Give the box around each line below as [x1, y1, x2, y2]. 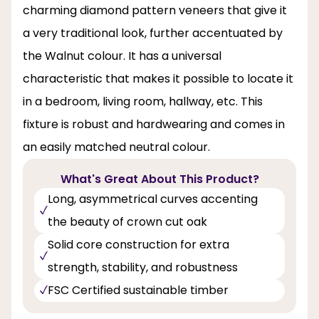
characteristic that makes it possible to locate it [23, 70, 293, 88]
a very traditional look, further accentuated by [23, 25, 283, 42]
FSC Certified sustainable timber [48, 282, 229, 299]
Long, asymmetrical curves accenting [48, 191, 258, 208]
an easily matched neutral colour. [23, 139, 210, 156]
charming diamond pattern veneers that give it [23, 2, 287, 19]
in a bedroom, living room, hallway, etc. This [23, 93, 263, 110]
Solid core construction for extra [48, 236, 229, 253]
